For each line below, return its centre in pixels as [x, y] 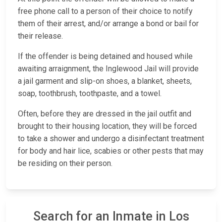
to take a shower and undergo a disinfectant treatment [111, 139]
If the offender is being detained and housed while [105, 56]
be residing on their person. [65, 164]
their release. [40, 36]
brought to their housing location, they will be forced [107, 126]
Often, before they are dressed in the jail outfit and [105, 114]
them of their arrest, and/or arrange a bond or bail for [108, 24]
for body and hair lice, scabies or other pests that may [111, 151]
